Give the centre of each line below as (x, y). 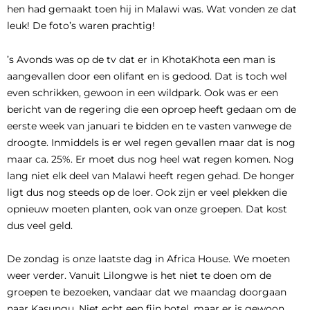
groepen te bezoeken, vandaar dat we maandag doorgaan (147, 292)
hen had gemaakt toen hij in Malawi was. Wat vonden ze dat (152, 9)
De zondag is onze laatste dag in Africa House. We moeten (148, 259)
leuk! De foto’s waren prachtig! (81, 26)
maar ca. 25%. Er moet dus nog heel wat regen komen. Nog (151, 159)
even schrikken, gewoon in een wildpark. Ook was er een (143, 92)
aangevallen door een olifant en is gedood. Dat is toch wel (147, 76)
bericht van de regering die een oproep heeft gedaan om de (152, 109)
